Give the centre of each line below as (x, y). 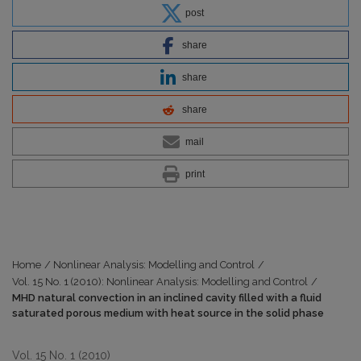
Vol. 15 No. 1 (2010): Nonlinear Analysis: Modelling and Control (160, 281)
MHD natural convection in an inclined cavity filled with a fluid (167, 297)
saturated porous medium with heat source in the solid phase (168, 313)
